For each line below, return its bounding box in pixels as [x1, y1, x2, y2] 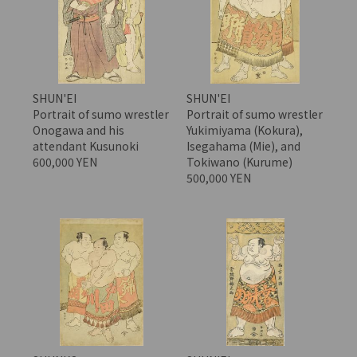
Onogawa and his [32, 122, 124, 139]
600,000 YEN [32, 154, 100, 171]
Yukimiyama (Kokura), [186, 122, 303, 139]
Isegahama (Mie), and [186, 138, 300, 155]
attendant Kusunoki [32, 138, 139, 155]
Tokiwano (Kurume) [186, 154, 292, 171]
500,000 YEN [186, 170, 253, 186]
